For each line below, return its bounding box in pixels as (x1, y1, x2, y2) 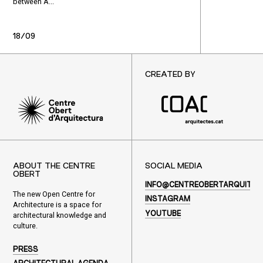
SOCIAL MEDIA (144, 162, 203, 171)
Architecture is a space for (12, 200, 102, 210)
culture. (12, 221, 38, 231)
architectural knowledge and (12, 211, 106, 220)
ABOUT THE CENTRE (12, 162, 95, 171)
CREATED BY (144, 70, 195, 79)
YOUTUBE (144, 210, 181, 218)
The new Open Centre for (12, 190, 95, 199)
